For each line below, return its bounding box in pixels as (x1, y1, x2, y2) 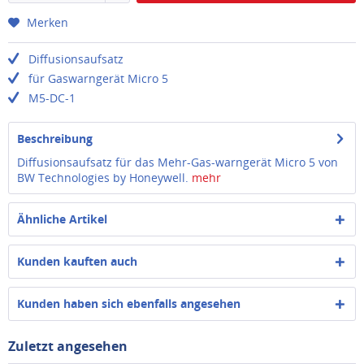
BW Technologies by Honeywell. (17, 170, 192, 186)
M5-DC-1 (28, 90, 76, 106)
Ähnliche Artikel (17, 211, 107, 227)
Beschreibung (17, 131, 93, 147)
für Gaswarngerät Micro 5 (28, 71, 168, 87)
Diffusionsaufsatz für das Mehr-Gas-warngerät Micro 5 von (17, 154, 338, 171)
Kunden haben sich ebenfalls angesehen (17, 296, 240, 312)
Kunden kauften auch (17, 253, 137, 270)
